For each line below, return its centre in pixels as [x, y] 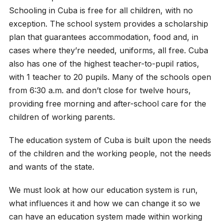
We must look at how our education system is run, [103, 190]
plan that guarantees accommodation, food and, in [103, 37]
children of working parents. [62, 117]
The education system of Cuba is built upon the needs [110, 140]
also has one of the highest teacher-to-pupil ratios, [104, 64]
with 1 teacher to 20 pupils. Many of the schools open [110, 77]
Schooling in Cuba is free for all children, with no [101, 11]
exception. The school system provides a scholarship [108, 24]
